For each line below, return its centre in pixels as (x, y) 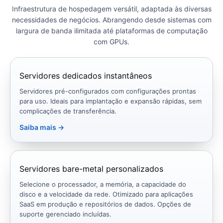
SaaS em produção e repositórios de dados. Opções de (105, 204)
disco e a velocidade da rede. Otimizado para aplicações (106, 194)
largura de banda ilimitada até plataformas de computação (111, 31)
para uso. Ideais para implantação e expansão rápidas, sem (111, 101)
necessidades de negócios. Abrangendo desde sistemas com (111, 20)
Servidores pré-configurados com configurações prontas (108, 91)
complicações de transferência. (68, 111)
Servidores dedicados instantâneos (86, 76)
